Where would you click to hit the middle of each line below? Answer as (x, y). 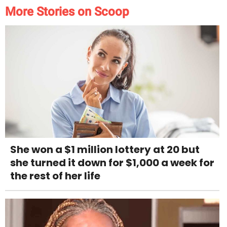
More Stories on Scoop (67, 12)
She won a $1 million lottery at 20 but (105, 150)
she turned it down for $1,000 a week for (112, 163)
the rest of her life (55, 176)
